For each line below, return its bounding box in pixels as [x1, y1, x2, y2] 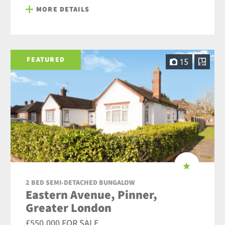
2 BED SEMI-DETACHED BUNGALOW [26, 178, 136, 187]
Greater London [26, 199, 112, 216]
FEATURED [27, 55, 65, 64]
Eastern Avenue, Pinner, [26, 186, 158, 203]
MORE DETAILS [36, 4, 89, 14]
